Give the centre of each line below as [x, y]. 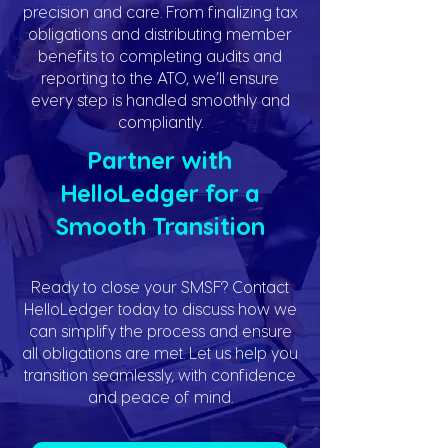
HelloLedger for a [160, 192]
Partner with [160, 159]
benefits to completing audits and [160, 55]
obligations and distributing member [160, 33]
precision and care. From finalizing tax [160, 11]
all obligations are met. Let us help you [160, 352]
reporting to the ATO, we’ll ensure [160, 77]
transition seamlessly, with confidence [160, 374]
